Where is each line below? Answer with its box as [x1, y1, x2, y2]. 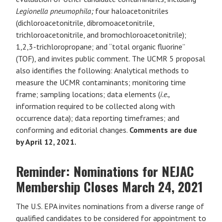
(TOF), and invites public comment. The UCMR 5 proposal [16, 54, 205, 63]
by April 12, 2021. [16, 137, 76, 147]
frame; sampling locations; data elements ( [16, 89, 160, 99]
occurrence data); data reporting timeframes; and [16, 113, 179, 123]
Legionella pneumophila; [16, 6, 93, 16]
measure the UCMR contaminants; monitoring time [16, 77, 186, 87]
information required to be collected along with [16, 101, 175, 111]
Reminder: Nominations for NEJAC [16, 162, 194, 181]
